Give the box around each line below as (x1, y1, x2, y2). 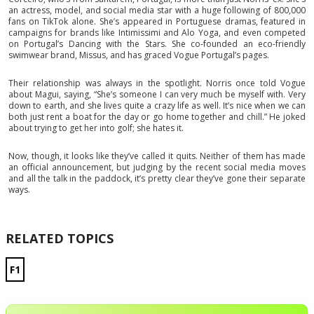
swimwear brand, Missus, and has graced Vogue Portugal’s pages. (8, 49, 269, 61)
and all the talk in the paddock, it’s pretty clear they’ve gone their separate (8, 172, 306, 184)
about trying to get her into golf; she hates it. (8, 122, 184, 134)
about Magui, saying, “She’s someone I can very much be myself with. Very (8, 88, 306, 100)
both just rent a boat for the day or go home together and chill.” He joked (8, 111, 306, 123)
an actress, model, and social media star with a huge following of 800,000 (8, 4, 306, 16)
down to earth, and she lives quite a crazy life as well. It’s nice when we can (8, 100, 306, 111)
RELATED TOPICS (6, 230, 114, 247)
